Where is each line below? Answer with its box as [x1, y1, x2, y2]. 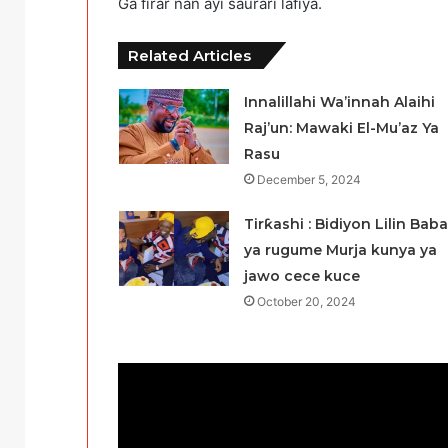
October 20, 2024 [256, 294, 356, 310]
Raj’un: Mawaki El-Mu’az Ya [243, 119, 439, 138]
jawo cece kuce [243, 267, 360, 286]
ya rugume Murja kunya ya [243, 241, 437, 260]
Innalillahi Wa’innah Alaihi [243, 93, 435, 112]
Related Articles [128, 46, 251, 66]
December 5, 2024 [256, 172, 361, 188]
